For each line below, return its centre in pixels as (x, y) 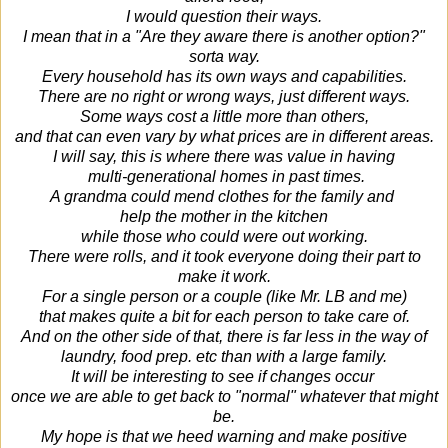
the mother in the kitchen (241, 216)
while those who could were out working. (224, 236)
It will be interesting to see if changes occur (224, 376)
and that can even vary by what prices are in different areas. (224, 136)
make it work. (224, 276)
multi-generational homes (177, 176)
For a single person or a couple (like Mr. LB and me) (224, 296)
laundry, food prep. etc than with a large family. (224, 356)
